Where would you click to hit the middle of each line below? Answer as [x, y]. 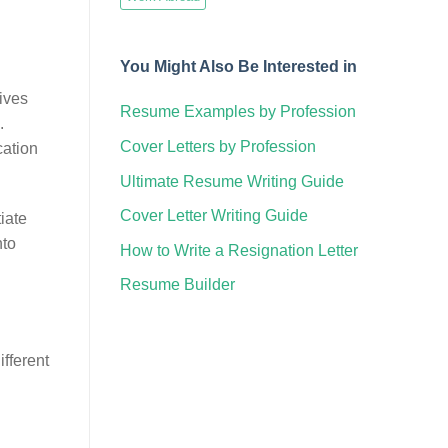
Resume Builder [177, 285]
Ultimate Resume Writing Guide [231, 181]
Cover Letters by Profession [217, 146]
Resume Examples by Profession [237, 112]
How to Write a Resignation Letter [238, 250]
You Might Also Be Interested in [238, 66]
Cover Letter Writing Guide [213, 216]
